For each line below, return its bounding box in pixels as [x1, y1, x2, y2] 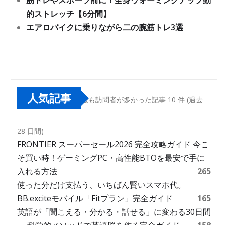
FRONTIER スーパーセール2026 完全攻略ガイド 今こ [17, 139, 209, 150]
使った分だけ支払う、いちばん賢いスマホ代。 [17, 179, 186, 190]
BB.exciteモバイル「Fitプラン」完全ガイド [17, 193, 173, 204]
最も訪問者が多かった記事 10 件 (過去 [81, 95, 203, 104]
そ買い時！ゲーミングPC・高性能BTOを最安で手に [17, 152, 205, 163]
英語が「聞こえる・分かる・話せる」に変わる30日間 [17, 206, 211, 217]
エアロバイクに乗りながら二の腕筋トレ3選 [26, 22, 183, 33]
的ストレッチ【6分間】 [26, 8, 111, 19]
